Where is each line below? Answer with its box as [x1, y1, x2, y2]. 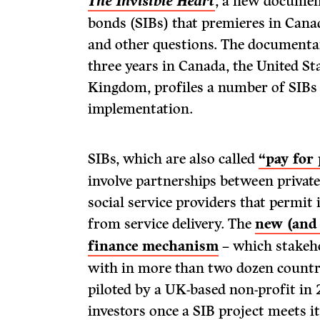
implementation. [88, 100, 194, 117]
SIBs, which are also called [88, 150, 259, 167]
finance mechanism [88, 237, 219, 255]
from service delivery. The [88, 215, 256, 232]
